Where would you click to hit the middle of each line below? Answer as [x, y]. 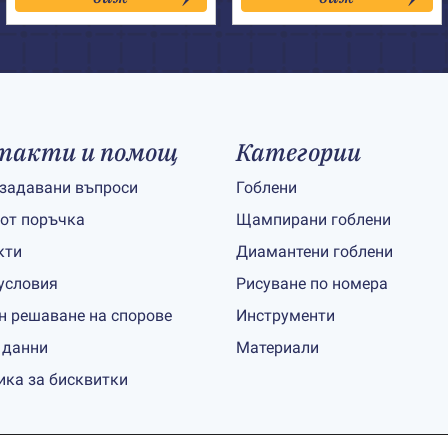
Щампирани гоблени [313, 219]
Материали [277, 347]
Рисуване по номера [312, 283]
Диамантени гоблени [314, 251]
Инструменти [285, 315]
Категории [298, 152]
